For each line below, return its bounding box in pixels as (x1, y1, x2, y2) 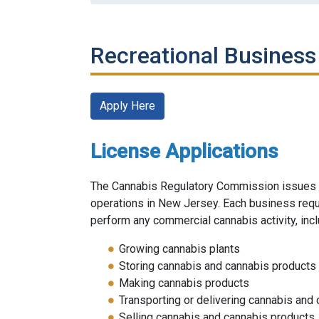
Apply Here (100, 99, 155, 113)
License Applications (90, 140, 278, 163)
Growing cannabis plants (119, 242, 240, 256)
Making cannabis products (119, 276, 249, 290)
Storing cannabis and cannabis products (119, 259, 316, 273)
